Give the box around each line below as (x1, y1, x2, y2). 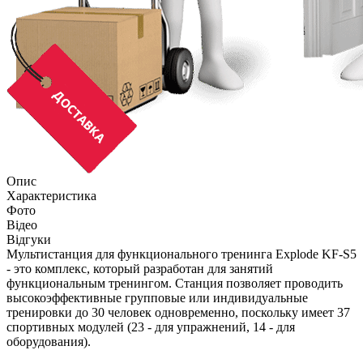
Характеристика (6, 188, 96, 203)
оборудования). (6, 334, 91, 348)
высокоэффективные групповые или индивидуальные (6, 290, 308, 305)
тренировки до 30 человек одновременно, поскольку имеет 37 (6, 305, 350, 319)
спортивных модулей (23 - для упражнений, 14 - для (6, 319, 295, 334)
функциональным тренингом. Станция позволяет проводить (6, 275, 343, 290)
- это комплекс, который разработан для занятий (6, 261, 273, 275)
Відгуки (6, 232, 51, 246)
